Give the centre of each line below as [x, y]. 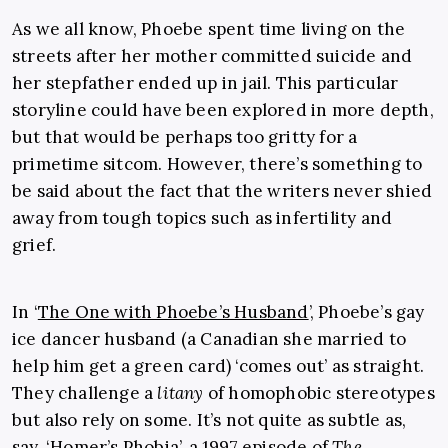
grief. [34, 245]
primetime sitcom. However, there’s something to [217, 164]
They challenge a [85, 393]
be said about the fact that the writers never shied [222, 191]
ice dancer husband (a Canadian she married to [209, 339]
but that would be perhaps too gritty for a [185, 137]
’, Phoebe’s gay [366, 312]
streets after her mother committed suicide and [212, 56]
